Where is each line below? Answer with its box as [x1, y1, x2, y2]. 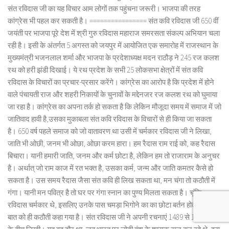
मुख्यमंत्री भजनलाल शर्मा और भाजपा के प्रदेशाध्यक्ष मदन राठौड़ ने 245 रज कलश [8, 53, 219, 63]
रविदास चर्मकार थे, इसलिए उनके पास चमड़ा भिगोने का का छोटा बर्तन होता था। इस [8, 200, 221, 210]
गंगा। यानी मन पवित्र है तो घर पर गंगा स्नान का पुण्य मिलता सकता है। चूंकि [8, 188, 201, 198]
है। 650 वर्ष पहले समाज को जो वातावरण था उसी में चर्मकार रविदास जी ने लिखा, [8, 126, 212, 136]
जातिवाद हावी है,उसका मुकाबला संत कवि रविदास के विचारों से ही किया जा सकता [8, 114, 212, 124]
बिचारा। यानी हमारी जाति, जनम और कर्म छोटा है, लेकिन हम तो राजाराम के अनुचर [8, 151, 220, 161]
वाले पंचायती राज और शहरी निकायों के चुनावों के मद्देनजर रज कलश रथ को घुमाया [8, 89, 217, 100]
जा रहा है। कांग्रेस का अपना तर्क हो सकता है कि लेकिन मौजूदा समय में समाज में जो [8, 102, 221, 112]
